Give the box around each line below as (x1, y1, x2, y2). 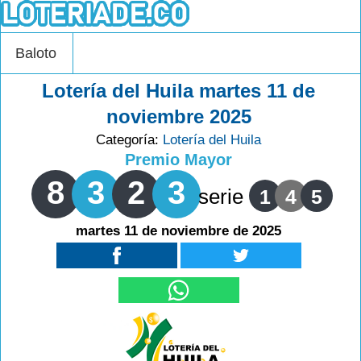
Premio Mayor (125, 151, 233, 168)
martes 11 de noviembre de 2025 (76, 223, 282, 239)
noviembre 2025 (106, 106, 251, 127)
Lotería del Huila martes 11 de (42, 80, 316, 102)
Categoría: (96, 132, 164, 147)
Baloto (15, 45, 56, 61)
